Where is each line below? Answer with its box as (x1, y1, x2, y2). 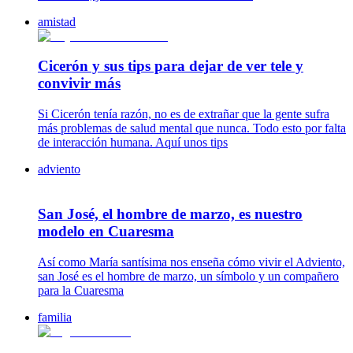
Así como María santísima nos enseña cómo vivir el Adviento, (38, 255, 345, 269)
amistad (38, 14, 76, 28)
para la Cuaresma (38, 283, 124, 297)
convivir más (38, 75, 121, 92)
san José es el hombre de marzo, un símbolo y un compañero (38, 269, 339, 283)
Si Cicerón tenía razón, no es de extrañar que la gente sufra (38, 107, 329, 121)
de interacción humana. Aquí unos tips (38, 136, 228, 150)
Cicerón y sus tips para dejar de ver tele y (38, 58, 303, 75)
